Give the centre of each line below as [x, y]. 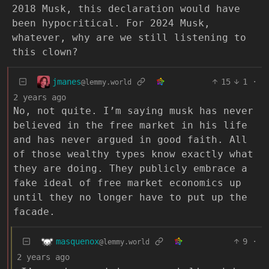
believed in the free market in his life [130, 125]
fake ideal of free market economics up [127, 183]
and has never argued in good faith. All [130, 140]
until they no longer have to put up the [130, 197]
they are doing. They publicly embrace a [130, 168]
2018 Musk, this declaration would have [126, 9]
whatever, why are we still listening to [129, 38]
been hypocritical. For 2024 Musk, [111, 23]
